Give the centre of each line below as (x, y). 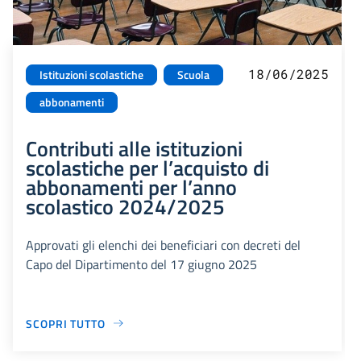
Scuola (193, 75)
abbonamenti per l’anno (131, 187)
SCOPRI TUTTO (66, 323)
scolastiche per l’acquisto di (147, 167)
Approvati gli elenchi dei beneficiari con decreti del (163, 245)
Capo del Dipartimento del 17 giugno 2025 (141, 264)
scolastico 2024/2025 (125, 206)
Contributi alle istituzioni (134, 148)
